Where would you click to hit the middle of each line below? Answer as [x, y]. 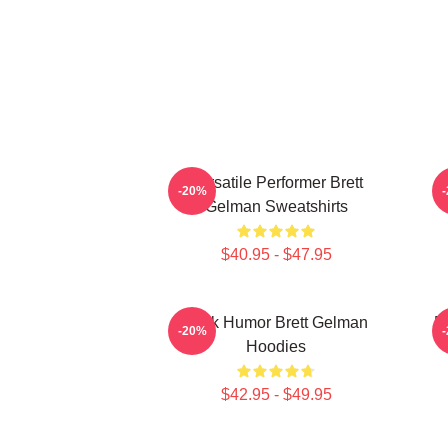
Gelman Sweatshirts [276, 206]
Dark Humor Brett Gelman [276, 322]
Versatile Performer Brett [276, 182]
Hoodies [276, 346]
